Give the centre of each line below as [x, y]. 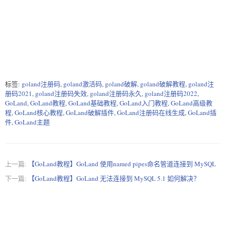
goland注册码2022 [171, 93]
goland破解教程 [163, 84]
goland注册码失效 [61, 93]
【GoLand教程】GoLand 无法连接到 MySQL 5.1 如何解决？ [114, 178]
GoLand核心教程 [39, 112]
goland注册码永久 [116, 93]
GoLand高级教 [192, 103]
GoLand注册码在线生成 [151, 112]
